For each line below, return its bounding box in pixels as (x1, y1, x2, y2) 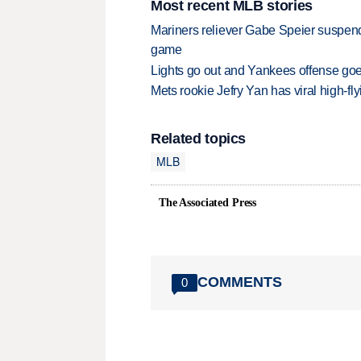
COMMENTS (197, 274, 282, 291)
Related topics (151, 130, 247, 147)
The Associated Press (159, 196, 257, 209)
